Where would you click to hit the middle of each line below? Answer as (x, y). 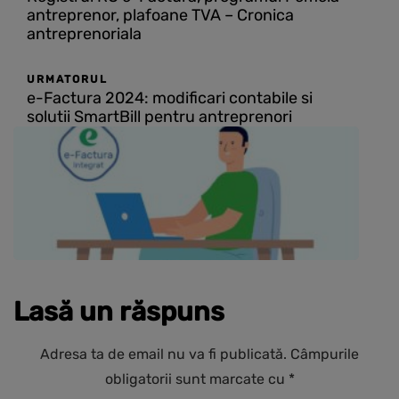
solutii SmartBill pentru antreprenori (159, 117)
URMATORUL (67, 80)
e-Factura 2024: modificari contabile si (170, 98)
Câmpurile (325, 354)
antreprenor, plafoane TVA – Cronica (160, 16)
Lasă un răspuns (119, 312)
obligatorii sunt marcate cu (196, 379)
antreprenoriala (84, 34)
